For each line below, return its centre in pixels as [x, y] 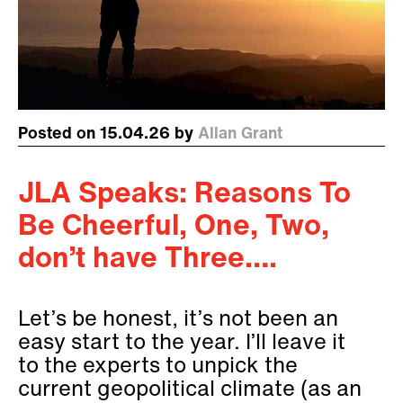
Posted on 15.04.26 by [108, 135]
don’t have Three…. [148, 260]
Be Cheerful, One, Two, [174, 228]
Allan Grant [240, 135]
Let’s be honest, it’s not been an [178, 321]
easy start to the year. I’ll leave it [182, 344]
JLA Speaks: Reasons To [184, 196]
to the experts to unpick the [158, 367]
